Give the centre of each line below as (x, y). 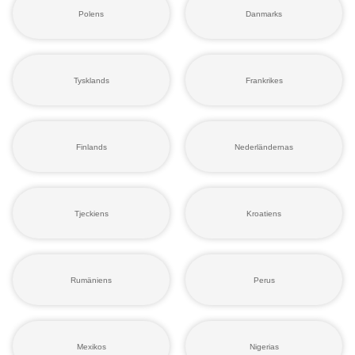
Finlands (91, 147)
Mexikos (91, 346)
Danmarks (264, 13)
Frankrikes (264, 80)
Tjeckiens (91, 213)
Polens (91, 13)
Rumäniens (91, 280)
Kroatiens (264, 213)
